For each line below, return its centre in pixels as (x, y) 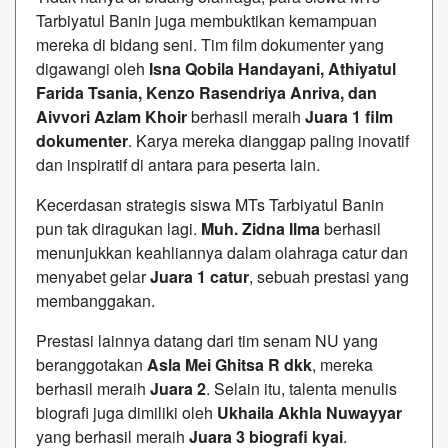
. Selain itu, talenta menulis (301, 388)
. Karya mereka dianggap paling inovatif (268, 140)
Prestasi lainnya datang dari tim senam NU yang (207, 340)
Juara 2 (178, 388)
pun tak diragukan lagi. (118, 228)
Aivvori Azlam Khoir (111, 116)
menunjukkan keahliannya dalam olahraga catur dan (222, 252)
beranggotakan (91, 364)
